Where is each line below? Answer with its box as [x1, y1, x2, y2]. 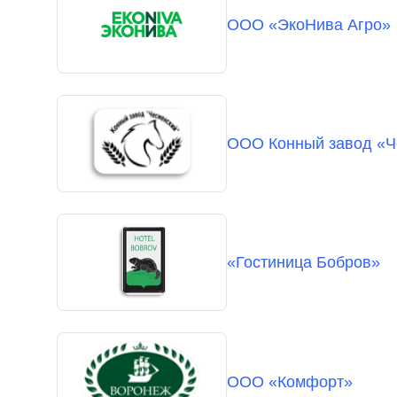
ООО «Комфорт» [227, 372, 353, 391]
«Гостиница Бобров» [227, 253, 380, 272]
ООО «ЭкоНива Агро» [227, 15, 391, 34]
